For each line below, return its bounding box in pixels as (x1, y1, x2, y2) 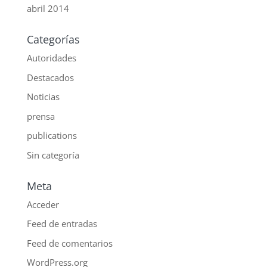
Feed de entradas (26, 218, 97, 230)
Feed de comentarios (26, 237, 113, 249)
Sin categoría (26, 148, 79, 161)
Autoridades (26, 52, 76, 64)
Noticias (26, 91, 60, 103)
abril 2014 (26, 2, 69, 15)
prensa (26, 110, 55, 122)
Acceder (26, 198, 59, 210)
